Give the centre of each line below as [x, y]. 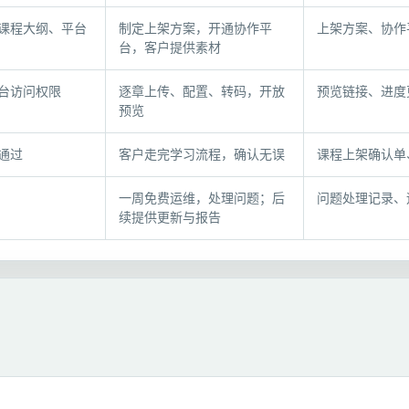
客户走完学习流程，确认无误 [202, 155]
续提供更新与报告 [170, 218]
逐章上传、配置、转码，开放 [202, 92]
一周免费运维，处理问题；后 [202, 199]
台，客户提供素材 [170, 48]
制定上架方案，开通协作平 [195, 29]
